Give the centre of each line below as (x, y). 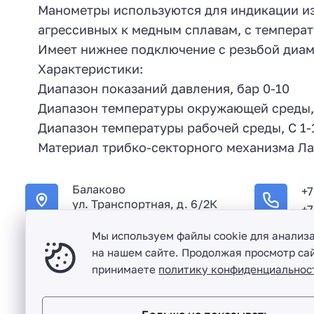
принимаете (125, 269)
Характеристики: (90, 69)
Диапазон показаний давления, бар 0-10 (164, 89)
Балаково (98, 190)
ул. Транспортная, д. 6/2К (144, 204)
